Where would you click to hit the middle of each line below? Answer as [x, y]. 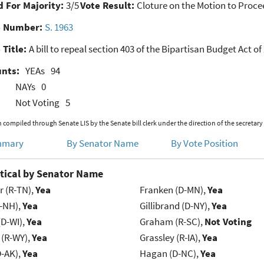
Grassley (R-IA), [171, 238]
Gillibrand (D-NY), [175, 206]
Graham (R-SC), [172, 222]
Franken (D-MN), [173, 190]
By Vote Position [205, 143]
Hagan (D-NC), [170, 254]
